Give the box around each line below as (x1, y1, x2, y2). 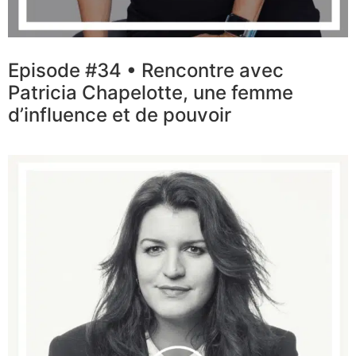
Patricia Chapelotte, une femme (8, 81, 293, 105)
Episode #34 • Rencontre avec (8, 59, 284, 83)
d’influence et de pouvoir (8, 103, 231, 127)
